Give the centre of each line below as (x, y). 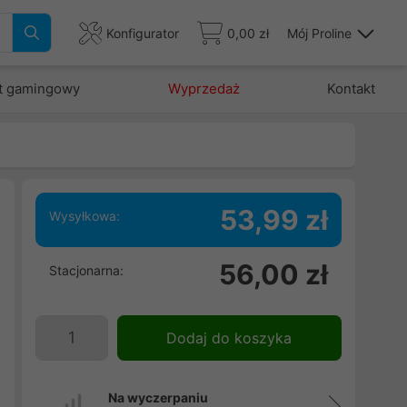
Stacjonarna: (86, 270)
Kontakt (351, 89)
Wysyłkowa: (84, 216)
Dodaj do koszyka (229, 338)
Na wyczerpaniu (158, 397)
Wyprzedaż (203, 89)
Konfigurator (143, 33)
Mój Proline (319, 33)
